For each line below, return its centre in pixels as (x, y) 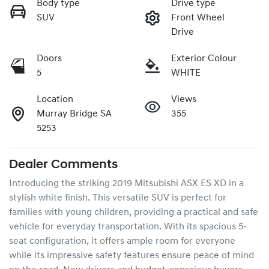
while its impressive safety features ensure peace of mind (131, 256)
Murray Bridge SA (74, 114)
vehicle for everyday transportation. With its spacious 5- (128, 227)
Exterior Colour (204, 59)
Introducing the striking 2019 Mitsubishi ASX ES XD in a (126, 184)
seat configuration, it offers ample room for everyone (122, 242)
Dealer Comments (63, 165)
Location (55, 100)
